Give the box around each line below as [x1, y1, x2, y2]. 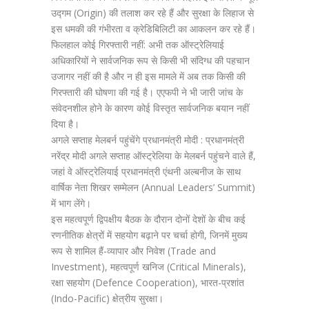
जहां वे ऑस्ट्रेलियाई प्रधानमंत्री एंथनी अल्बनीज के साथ [51, 165, 241, 178]
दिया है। [51, 117, 79, 130]
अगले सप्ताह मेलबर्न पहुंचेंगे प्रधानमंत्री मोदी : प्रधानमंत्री [51, 133, 244, 146]
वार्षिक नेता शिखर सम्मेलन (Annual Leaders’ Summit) [51, 181, 255, 194]
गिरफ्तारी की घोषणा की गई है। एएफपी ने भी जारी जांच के [51, 86, 243, 99]
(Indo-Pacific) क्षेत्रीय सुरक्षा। [51, 292, 163, 305]
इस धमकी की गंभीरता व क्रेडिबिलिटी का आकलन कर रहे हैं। [51, 22, 256, 35]
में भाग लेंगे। [51, 197, 91, 210]
